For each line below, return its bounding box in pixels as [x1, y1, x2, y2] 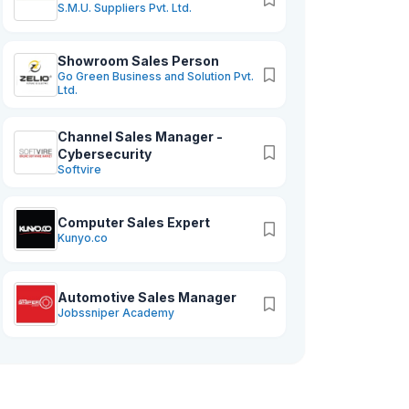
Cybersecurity [58, 146, 152, 162]
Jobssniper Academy [58, 306, 174, 320]
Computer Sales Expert [58, 215, 210, 230]
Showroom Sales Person [58, 53, 219, 68]
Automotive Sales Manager [58, 289, 236, 305]
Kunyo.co [58, 231, 108, 245]
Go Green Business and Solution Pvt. [58, 69, 254, 83]
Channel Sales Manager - [58, 129, 223, 144]
